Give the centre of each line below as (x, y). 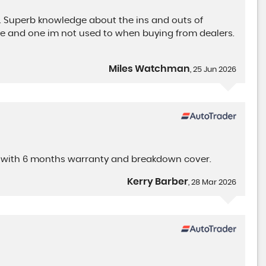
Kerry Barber (158, 181)
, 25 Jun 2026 (213, 69)
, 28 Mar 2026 (213, 182)
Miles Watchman (150, 69)
